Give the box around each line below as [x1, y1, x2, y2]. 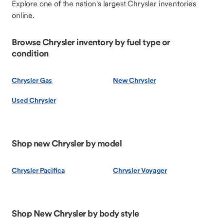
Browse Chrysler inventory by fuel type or [12, 36, 170, 48]
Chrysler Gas [12, 76, 53, 85]
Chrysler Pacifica [12, 166, 65, 175]
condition [12, 48, 49, 59]
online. [12, 10, 35, 20]
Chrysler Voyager [113, 166, 167, 175]
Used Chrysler [12, 96, 56, 105]
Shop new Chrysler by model [12, 138, 122, 149]
